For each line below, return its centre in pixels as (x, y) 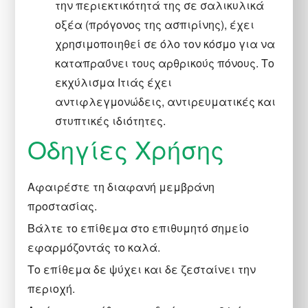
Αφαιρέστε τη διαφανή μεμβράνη (121, 187)
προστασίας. (63, 206)
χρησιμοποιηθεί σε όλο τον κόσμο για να (165, 44)
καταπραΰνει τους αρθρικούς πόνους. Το (165, 63)
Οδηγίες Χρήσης (126, 149)
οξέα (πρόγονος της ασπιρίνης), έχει (155, 25)
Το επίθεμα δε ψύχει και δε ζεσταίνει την (142, 269)
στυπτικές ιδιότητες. (111, 121)
